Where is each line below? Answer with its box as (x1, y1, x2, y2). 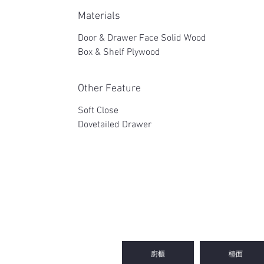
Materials (78, 10, 120, 22)
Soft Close (78, 105, 121, 117)
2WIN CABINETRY (123, 185, 243, 200)
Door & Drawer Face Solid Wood (78, 32, 206, 44)
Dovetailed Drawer (78, 119, 154, 131)
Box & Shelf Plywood (78, 47, 160, 58)
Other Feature (78, 82, 141, 95)
